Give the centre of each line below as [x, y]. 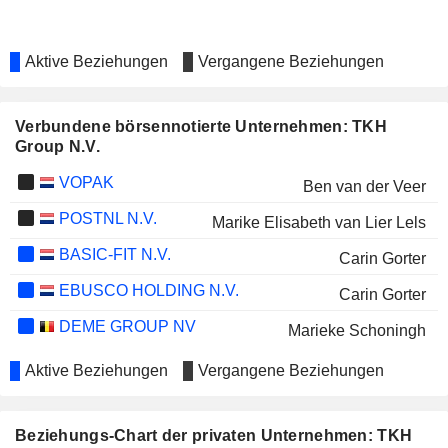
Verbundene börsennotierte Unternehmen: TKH [201, 126]
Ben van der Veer [364, 186]
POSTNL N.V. [105, 218]
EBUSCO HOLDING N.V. [146, 290]
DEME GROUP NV [125, 326]
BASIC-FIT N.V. [112, 254]
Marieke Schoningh [356, 330]
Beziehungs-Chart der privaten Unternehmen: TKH [214, 435]
